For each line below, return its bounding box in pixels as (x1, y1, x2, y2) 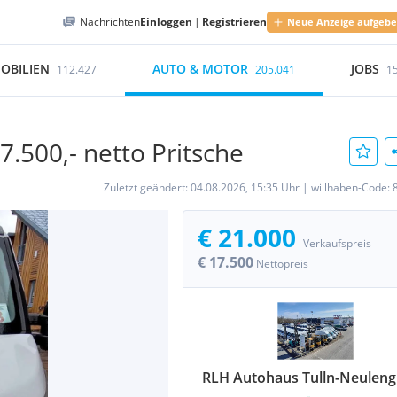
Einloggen (140, 14, 192, 29)
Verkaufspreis (303, 236, 371, 251)
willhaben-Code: (311, 180, 393, 195)
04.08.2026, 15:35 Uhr (191, 180, 300, 195)
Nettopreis (256, 256, 308, 271)
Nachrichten (80, 14, 140, 29)
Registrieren (202, 14, 267, 29)
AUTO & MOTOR (152, 60, 249, 77)
